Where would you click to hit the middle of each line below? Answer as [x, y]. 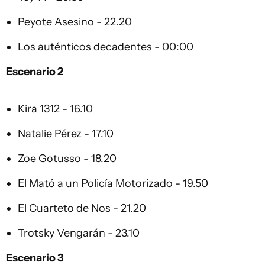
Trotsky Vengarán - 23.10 [79, 233]
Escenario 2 [35, 72]
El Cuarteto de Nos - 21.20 [82, 208]
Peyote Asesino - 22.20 [75, 22]
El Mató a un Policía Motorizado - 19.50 [113, 183]
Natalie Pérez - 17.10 [66, 134]
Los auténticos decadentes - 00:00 [106, 47]
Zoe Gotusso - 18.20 [67, 159]
